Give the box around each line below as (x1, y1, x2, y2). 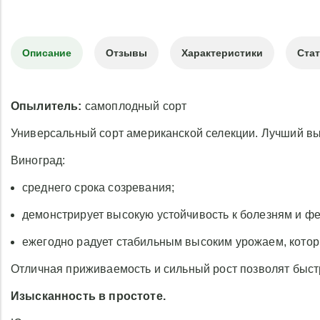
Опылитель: (11, 100, 82, 112)
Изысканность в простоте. (11, 290, 166, 302)
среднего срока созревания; (22, 181, 175, 194)
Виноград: (11, 154, 66, 166)
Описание (22, 47, 71, 59)
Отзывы (106, 47, 147, 59)
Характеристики (181, 47, 263, 59)
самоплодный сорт (81, 100, 187, 112)
